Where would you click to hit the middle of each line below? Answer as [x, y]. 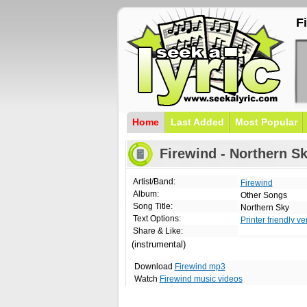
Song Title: [152, 206]
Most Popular [266, 122]
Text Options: [157, 219]
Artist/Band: [154, 182]
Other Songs [263, 195]
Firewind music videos [201, 279]
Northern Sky [265, 208]
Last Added [197, 122]
